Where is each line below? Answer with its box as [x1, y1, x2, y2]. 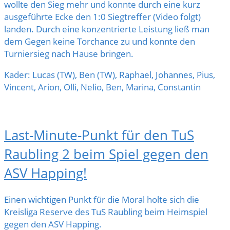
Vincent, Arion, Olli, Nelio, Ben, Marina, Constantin [4, 81, 201, 93]
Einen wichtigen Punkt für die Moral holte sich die [4, 194, 199, 206]
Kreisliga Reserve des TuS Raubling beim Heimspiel [4, 206, 207, 218]
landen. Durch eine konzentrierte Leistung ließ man [4, 23, 209, 35]
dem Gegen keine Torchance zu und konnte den [4, 35, 195, 47]
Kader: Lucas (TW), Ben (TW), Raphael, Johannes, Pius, [4, 68, 215, 81]
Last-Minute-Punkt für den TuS [4, 125, 194, 144]
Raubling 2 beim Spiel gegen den [4, 144, 208, 163]
